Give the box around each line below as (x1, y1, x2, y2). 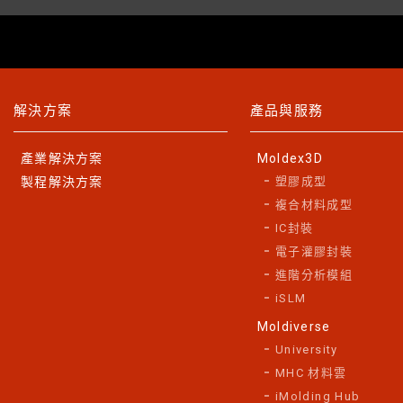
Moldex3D (256, 150, 323, 166)
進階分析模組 (274, 267, 354, 282)
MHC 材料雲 (274, 365, 347, 380)
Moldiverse (256, 318, 331, 334)
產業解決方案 (21, 150, 103, 166)
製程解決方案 (21, 174, 103, 189)
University (274, 342, 338, 356)
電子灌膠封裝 (274, 244, 354, 258)
